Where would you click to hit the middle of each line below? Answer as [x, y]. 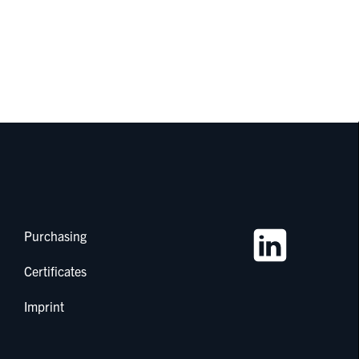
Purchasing [55, 235]
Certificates [55, 270]
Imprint [44, 306]
